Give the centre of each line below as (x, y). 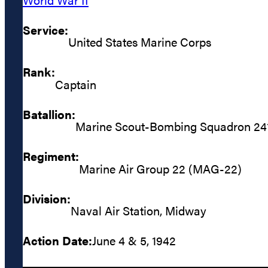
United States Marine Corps (140, 42)
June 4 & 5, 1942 (134, 240)
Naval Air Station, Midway (138, 211)
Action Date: (57, 240)
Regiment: (51, 156)
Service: (45, 30)
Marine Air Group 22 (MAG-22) (160, 168)
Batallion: (49, 114)
